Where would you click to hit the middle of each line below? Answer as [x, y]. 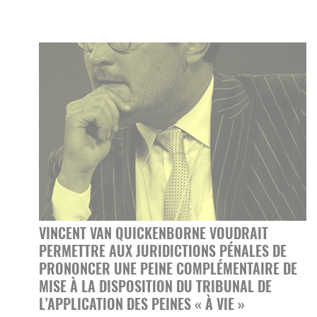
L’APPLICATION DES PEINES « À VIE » [142, 304]
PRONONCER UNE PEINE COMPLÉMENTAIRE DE [168, 269]
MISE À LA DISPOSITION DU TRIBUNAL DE [155, 286]
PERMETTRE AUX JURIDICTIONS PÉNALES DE [163, 251]
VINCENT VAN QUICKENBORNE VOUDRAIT [154, 233]
